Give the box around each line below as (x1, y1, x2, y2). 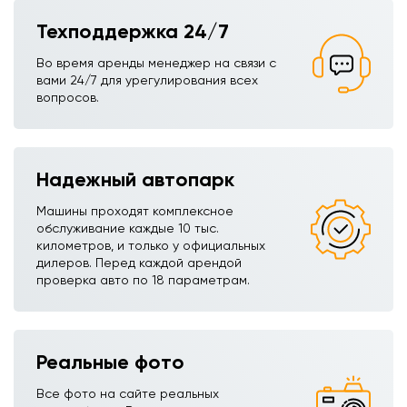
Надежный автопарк (36, 166, 234, 192)
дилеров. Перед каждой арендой (36, 254, 242, 270)
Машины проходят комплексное (36, 203, 233, 218)
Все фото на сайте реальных (36, 385, 219, 401)
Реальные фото (36, 349, 184, 374)
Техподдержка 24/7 (36, 18, 229, 44)
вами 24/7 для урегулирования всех (36, 72, 258, 87)
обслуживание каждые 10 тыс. (36, 220, 219, 235)
